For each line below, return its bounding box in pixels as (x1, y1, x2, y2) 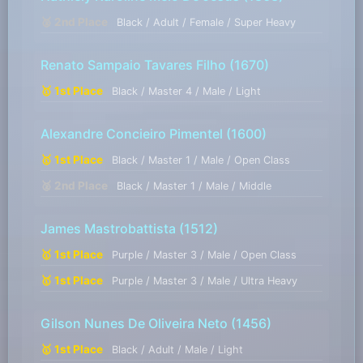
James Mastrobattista (40, 220, 176, 237)
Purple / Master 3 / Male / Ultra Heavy (111, 275, 297, 288)
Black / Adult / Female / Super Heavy (116, 16, 296, 29)
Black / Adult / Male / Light (111, 344, 243, 357)
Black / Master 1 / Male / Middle (116, 180, 271, 193)
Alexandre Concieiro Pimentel (40, 126, 223, 143)
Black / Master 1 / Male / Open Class (111, 154, 290, 167)
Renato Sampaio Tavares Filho (40, 57, 226, 74)
